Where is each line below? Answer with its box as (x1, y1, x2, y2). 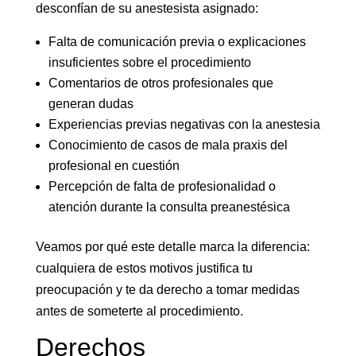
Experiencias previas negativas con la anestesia (48, 118, 320, 132)
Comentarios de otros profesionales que (48, 76, 273, 91)
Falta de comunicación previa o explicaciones (48, 35, 306, 49)
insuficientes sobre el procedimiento (48, 56, 251, 70)
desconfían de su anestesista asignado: (35, 2, 258, 16)
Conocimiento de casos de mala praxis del (48, 138, 288, 153)
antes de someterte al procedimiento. (35, 304, 243, 319)
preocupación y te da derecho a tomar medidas (35, 283, 300, 297)
